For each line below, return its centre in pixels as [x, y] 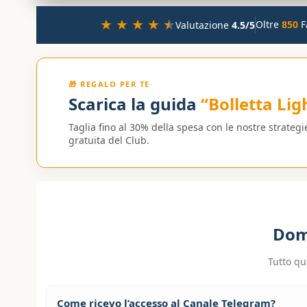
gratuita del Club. [109, 140]
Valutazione [203, 25]
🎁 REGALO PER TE [109, 84]
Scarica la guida [135, 103]
